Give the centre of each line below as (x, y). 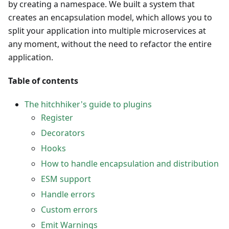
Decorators (63, 133)
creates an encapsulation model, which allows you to (110, 18)
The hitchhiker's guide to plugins (88, 105)
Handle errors (68, 194)
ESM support (66, 179)
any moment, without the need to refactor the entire (110, 44)
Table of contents (43, 81)
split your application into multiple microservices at (107, 31)
